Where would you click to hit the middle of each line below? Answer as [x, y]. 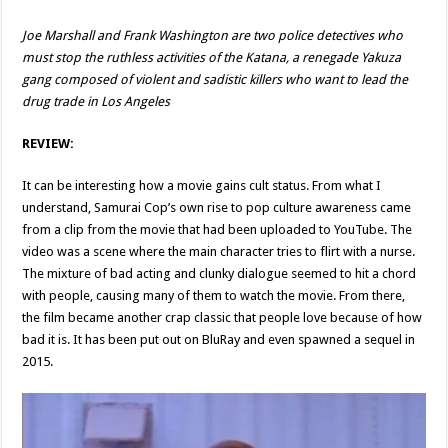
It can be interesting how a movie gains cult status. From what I [202, 185]
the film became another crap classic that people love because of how [222, 317]
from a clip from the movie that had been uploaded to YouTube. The [217, 229]
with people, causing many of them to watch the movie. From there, [214, 295]
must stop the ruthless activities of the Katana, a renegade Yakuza [212, 57]
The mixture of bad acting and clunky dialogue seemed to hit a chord [219, 273]
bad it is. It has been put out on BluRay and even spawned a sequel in [219, 339]
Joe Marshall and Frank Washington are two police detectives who [213, 35]
